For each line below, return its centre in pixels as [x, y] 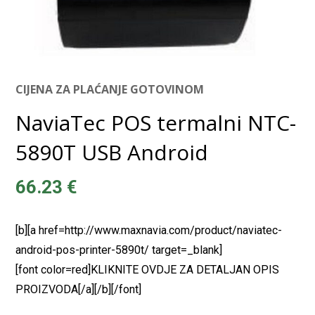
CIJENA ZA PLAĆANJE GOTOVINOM [110, 89]
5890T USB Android [112, 152]
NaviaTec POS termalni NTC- [156, 122]
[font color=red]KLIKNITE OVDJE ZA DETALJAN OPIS [148, 269]
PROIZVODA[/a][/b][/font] [79, 289]
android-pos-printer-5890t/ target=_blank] [119, 250]
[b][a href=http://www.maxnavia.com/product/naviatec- [149, 230]
